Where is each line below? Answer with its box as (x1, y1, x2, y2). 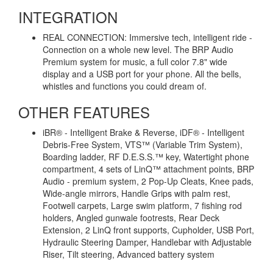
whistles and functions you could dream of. (43, 80, 207, 93)
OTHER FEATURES (18, 101, 150, 123)
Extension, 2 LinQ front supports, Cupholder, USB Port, (43, 224, 254, 236)
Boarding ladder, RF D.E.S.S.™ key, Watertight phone (43, 151, 249, 163)
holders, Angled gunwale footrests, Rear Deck (43, 211, 219, 224)
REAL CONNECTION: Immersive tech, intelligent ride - (43, 31, 252, 44)
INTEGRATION (18, 6, 118, 28)
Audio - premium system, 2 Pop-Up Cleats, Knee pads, (43, 175, 253, 188)
